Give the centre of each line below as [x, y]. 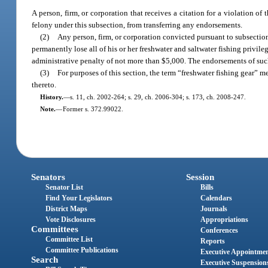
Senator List [65, 187]
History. [51, 97]
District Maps [67, 208]
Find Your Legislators [79, 198]
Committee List [69, 239]
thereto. [44, 85]
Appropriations [224, 219]
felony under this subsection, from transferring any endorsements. [137, 25]
